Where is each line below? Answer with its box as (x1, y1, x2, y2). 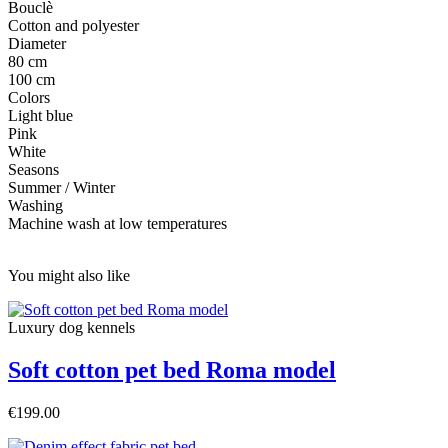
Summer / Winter (8, 179, 115, 197)
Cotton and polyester (8, 17, 139, 35)
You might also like (8, 267, 130, 285)
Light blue (8, 107, 73, 125)
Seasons (8, 161, 59, 179)
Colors (8, 89, 50, 107)
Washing (8, 197, 63, 215)
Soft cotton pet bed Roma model (8, 357, 336, 384)
